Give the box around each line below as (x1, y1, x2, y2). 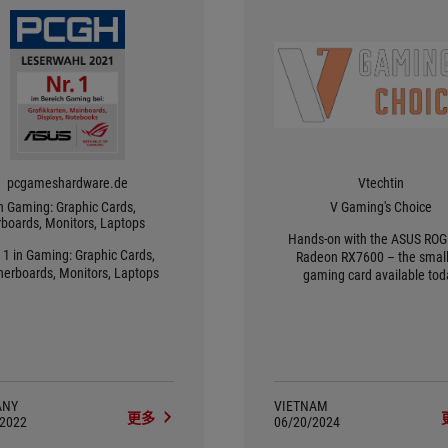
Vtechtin (357, 175, 404, 191)
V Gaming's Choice (329, 199, 432, 215)
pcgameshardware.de (6, 175, 128, 191)
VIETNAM (274, 398, 328, 414)
